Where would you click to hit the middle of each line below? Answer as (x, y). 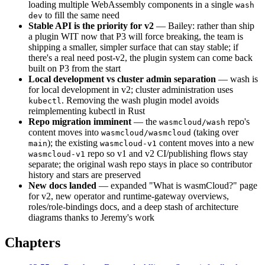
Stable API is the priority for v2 (91, 26)
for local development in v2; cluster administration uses (131, 90)
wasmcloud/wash (192, 122)
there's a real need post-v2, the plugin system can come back (140, 58)
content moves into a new (206, 143)
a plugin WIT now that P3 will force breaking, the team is (136, 37)
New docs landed (62, 186)
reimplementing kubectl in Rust (87, 111)
